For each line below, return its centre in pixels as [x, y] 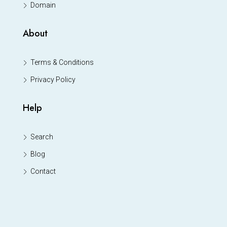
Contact [43, 171]
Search [42, 137]
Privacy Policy [53, 79]
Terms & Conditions [62, 62]
